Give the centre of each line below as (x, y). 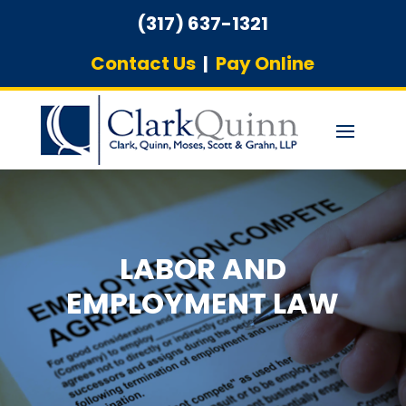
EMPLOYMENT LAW (203, 303)
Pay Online (266, 63)
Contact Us (144, 63)
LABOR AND (203, 268)
